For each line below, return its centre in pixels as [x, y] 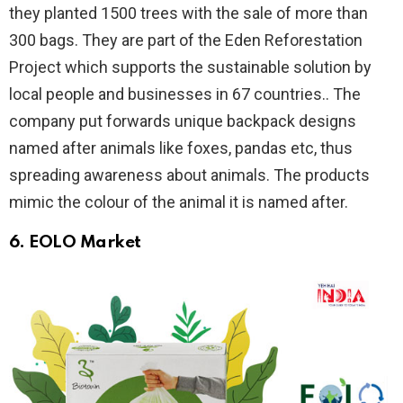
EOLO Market [85, 242]
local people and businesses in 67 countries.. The [185, 94]
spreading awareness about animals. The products [189, 175]
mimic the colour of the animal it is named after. [180, 201]
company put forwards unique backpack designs [183, 121]
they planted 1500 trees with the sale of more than [188, 13]
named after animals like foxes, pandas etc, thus [181, 148]
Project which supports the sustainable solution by [190, 67]
